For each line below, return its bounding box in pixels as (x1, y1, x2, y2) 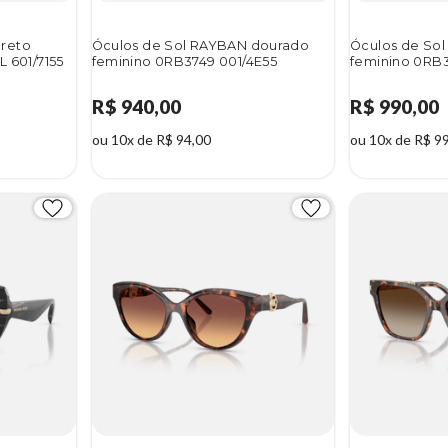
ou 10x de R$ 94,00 (91, 130, 211, 148)
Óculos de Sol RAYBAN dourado (91, 37, 310, 53)
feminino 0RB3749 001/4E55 (91, 53, 278, 69)
